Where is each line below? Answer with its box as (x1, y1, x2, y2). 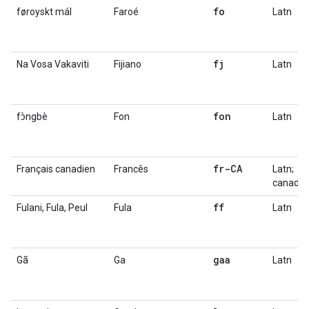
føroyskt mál (17, 6, 72, 17)
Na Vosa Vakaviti (17, 59, 89, 70)
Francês (114, 163, 148, 175)
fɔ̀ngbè (17, 111, 48, 122)
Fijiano (114, 59, 141, 70)
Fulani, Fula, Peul (17, 202, 88, 213)
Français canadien (17, 163, 95, 175)
